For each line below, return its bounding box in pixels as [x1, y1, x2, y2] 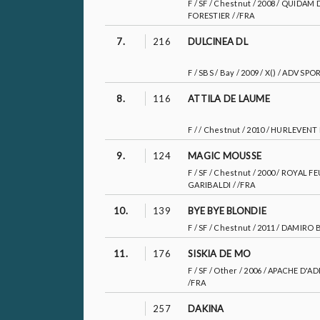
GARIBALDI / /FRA [188, 180, 255, 189]
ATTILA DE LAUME [188, 93, 270, 104]
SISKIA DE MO [188, 248, 251, 259]
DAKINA [188, 303, 224, 314]
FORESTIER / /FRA [188, 11, 254, 20]
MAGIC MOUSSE [188, 150, 261, 161]
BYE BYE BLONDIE [188, 205, 266, 216]
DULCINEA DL [188, 36, 248, 47]
